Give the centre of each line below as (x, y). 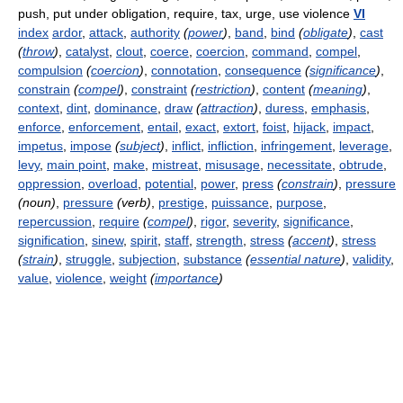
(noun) (37, 203)
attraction (227, 108)
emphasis (339, 108)
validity (372, 260)
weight (128, 278)
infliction (231, 146)
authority (155, 33)
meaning (338, 90)
